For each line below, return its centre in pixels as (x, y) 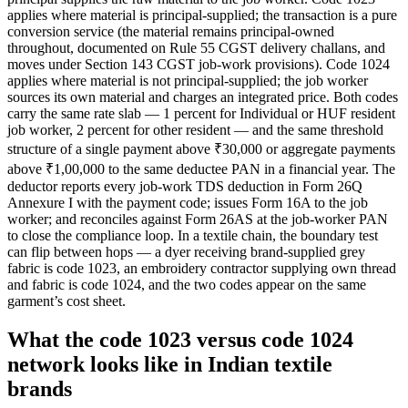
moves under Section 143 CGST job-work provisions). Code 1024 (199, 65)
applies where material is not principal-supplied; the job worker (188, 81)
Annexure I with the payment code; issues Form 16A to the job (188, 203)
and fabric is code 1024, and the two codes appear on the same (187, 285)
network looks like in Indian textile (170, 365)
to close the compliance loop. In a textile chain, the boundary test (193, 236)
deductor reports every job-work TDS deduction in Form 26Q (185, 187)
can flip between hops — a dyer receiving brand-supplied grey (186, 252)
